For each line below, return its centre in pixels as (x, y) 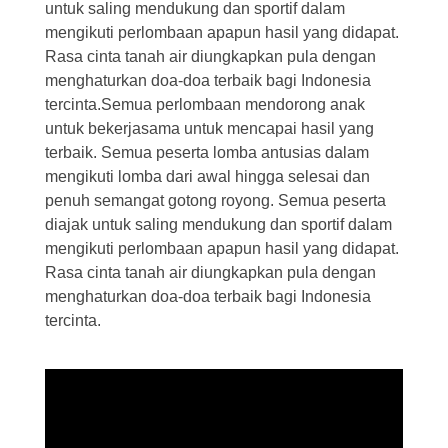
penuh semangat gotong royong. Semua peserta (215, 200)
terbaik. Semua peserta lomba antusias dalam (207, 152)
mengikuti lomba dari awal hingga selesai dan (207, 176)
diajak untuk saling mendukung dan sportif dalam (218, 224)
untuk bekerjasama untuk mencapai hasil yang (209, 128)
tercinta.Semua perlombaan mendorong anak (205, 104)
